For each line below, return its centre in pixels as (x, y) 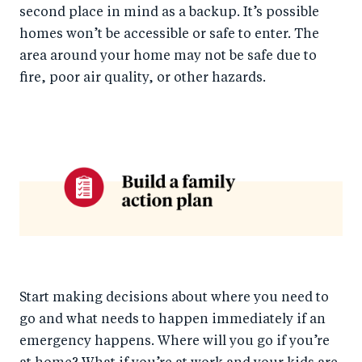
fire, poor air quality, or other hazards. (143, 79)
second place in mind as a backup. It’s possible (169, 13)
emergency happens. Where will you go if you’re (175, 341)
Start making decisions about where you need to (174, 298)
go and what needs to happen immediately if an (173, 320)
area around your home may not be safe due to (168, 57)
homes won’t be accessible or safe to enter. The (169, 35)
